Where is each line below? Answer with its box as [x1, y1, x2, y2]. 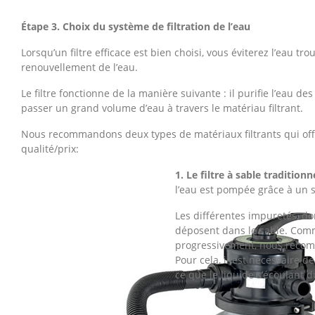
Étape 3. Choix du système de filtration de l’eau [21, 20, 250, 33]
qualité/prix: [21, 142, 79, 155]
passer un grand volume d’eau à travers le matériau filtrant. [21, 101, 303, 115]
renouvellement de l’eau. [21, 60, 138, 74]
